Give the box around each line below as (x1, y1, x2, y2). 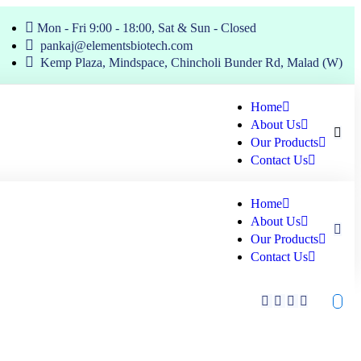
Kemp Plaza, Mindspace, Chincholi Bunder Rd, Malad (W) (40, 56, 342, 69)
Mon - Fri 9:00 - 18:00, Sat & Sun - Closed (37, 21, 256, 35)
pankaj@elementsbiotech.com (40, 39, 193, 52)
